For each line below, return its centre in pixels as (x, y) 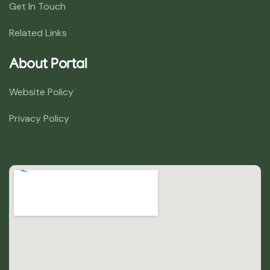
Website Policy (41, 92)
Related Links (38, 33)
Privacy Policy (39, 118)
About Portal (48, 65)
